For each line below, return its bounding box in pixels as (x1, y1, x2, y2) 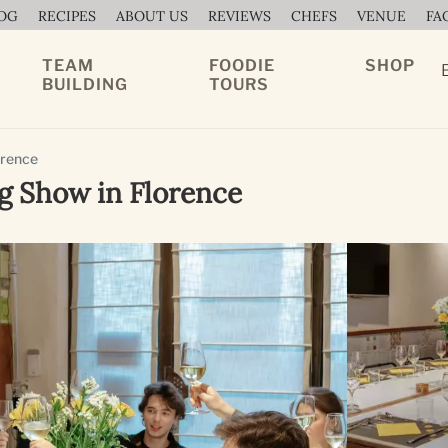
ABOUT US (116, 7, 188, 25)
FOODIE (209, 56, 276, 75)
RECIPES (38, 7, 96, 25)
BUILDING (41, 75, 128, 94)
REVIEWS (208, 7, 271, 25)
